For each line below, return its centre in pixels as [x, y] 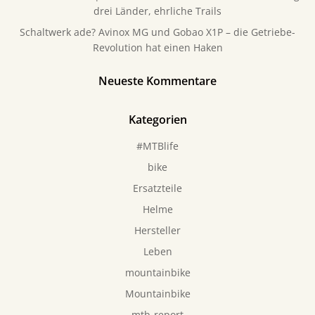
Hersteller [157, 230]
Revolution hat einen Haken [157, 47]
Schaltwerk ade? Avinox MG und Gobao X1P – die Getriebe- [157, 32]
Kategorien [157, 120]
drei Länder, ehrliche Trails [157, 11]
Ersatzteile [157, 188]
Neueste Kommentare [157, 81]
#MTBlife [157, 146]
